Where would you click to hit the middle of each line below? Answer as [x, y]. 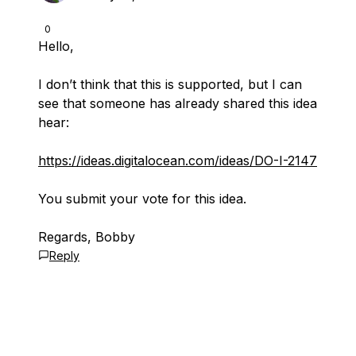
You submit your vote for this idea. [142, 199]
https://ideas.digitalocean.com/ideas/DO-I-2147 [178, 161]
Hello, [56, 46]
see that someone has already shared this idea [178, 103]
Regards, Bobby [87, 237]
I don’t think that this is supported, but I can [170, 84]
